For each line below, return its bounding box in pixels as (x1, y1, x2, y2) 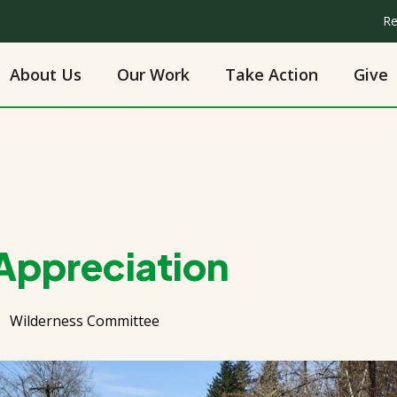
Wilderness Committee (9, 311, 160, 331)
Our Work (116, 64, 190, 85)
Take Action (224, 64, 318, 85)
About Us (9, 64, 82, 85)
